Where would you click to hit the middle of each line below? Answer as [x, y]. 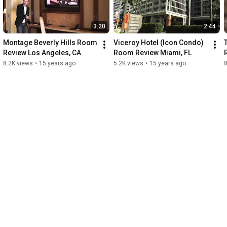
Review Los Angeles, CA [42, 53]
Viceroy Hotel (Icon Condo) [159, 43]
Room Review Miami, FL [153, 53]
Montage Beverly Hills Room [50, 43]
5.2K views [128, 64]
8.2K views [18, 64]
